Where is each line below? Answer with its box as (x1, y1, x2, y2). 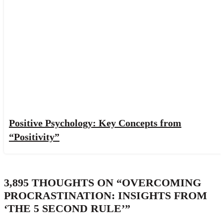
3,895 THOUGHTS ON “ (4, 176, 122, 189)
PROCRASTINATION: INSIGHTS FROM (4, 189, 207, 202)
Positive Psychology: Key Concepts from (9, 117, 181, 128)
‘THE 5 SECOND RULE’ (4, 202, 125, 215)
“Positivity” (9, 131, 59, 142)
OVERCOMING (122, 176, 201, 189)
